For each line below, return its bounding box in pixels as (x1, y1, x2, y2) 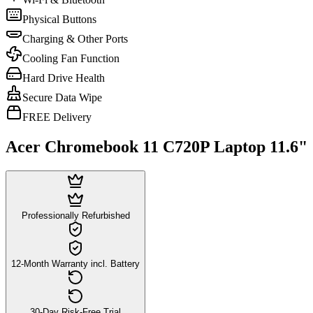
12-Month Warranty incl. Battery (11, 258, 140, 269)
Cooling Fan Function (22, 52, 119, 64)
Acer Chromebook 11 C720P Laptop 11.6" (6, 137, 307, 156)
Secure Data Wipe (22, 92, 102, 103)
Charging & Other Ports (22, 33, 128, 45)
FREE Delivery (22, 111, 92, 123)
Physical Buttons (22, 13, 96, 25)
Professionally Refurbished (21, 210, 130, 221)
